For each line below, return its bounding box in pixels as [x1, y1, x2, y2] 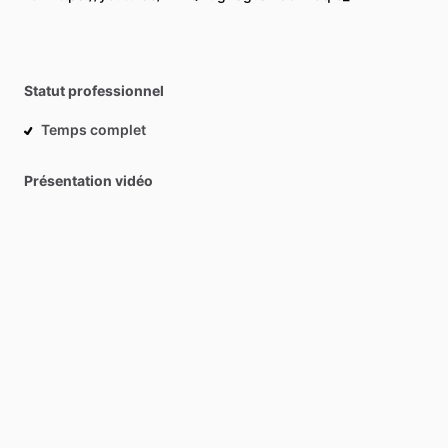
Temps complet [41, 121, 146, 139]
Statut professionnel [24, 82, 164, 100]
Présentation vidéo [24, 172, 153, 190]
